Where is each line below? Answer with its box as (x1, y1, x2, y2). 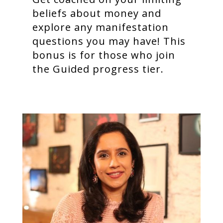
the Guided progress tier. (32, 62, 164, 76)
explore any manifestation (32, 20, 169, 34)
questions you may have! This (32, 34, 186, 48)
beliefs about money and (32, 6, 161, 20)
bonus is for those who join (32, 48, 175, 62)
